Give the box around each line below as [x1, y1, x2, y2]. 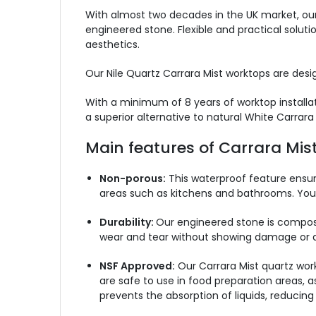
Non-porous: [99, 171, 166, 186]
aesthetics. [85, 37, 140, 51]
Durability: [99, 215, 156, 229]
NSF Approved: [99, 259, 175, 273]
